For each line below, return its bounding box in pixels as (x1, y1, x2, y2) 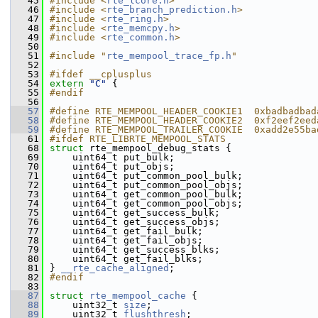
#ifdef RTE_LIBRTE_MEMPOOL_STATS (50, 133, 226, 144)
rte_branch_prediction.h (106, 4, 237, 15)
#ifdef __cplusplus (50, 69, 152, 79)
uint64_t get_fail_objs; (50, 235, 248, 246)
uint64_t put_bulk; (50, 152, 248, 163)
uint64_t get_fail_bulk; (50, 226, 248, 236)
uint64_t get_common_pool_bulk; (50, 189, 248, 199)
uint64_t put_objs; (50, 161, 248, 172)
